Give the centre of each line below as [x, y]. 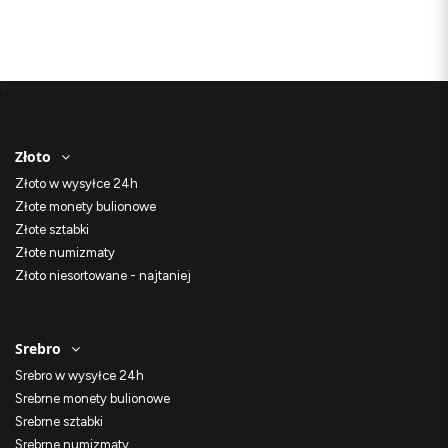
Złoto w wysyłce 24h [76, 184]
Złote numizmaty [65, 253]
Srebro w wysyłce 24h [79, 376]
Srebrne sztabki [59, 422]
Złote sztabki [52, 230]
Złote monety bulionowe [85, 207]
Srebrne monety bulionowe [92, 399]
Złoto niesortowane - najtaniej [103, 276]
